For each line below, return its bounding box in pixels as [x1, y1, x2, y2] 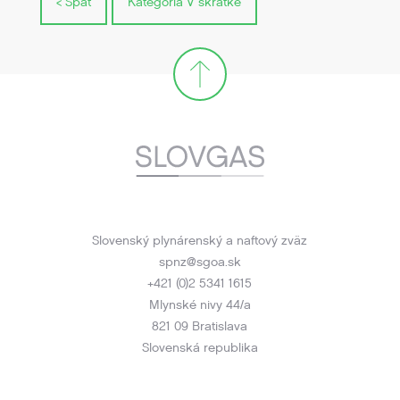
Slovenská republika [141, 339, 258, 356]
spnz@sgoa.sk [158, 254, 241, 271]
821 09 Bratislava [152, 318, 248, 335]
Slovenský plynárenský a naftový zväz [92, 232, 308, 249]
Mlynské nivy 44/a [148, 296, 251, 313]
